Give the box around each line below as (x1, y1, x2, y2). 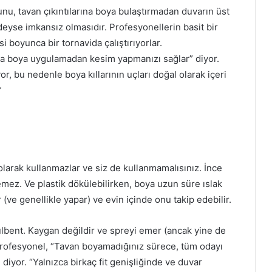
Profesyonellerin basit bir (109, 21, 218, 33)
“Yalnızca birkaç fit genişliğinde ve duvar (29, 256, 202, 268)
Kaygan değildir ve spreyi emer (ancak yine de (28, 224, 226, 236)
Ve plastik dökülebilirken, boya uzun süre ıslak (24, 177, 222, 189)
